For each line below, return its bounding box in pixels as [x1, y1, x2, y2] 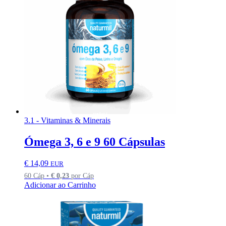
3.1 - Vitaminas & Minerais [24, 116, 110, 125]
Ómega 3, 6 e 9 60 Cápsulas [24, 135, 165, 148]
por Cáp [69, 171, 94, 180]
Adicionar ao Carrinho [24, 180, 96, 189]
